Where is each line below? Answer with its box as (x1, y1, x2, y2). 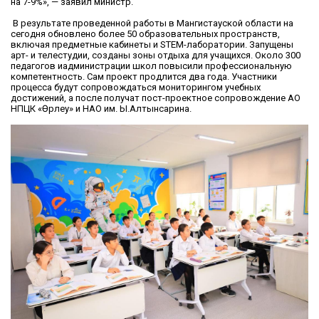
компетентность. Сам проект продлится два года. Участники (11, 71, 277, 83)
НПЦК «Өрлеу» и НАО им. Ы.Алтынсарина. (11, 103, 192, 115)
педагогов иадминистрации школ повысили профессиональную (11, 61, 292, 72)
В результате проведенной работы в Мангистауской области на (11, 18, 293, 29)
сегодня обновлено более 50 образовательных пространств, (11, 28, 280, 40)
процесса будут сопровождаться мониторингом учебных (11, 82, 261, 93)
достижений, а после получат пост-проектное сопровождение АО (11, 93, 300, 104)
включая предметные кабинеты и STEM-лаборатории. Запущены (11, 39, 293, 51)
